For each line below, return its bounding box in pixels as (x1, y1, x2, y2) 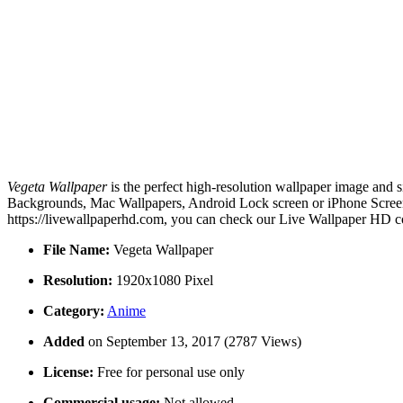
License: (43, 364, 94, 381)
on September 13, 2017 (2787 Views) (88, 334, 301, 350)
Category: (43, 303, 104, 319)
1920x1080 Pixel (112, 273, 213, 289)
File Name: (43, 242, 110, 258)
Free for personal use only (94, 364, 245, 381)
